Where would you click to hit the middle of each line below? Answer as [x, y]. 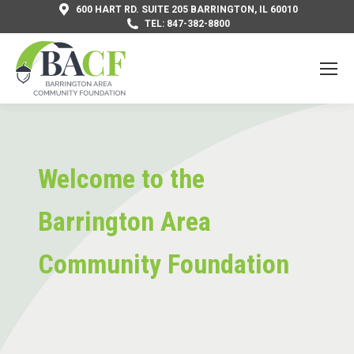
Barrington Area [124, 221]
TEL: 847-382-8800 [187, 24]
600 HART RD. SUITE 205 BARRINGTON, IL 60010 [187, 9]
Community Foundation [163, 264]
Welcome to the [121, 178]
